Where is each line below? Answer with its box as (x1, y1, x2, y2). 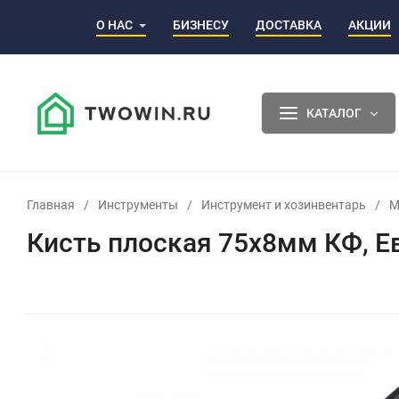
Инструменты (98, 197, 178, 212)
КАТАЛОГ (305, 105, 362, 120)
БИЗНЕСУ (173, 17, 229, 32)
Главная (27, 197, 75, 212)
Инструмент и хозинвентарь (201, 197, 366, 212)
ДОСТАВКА (256, 17, 322, 32)
